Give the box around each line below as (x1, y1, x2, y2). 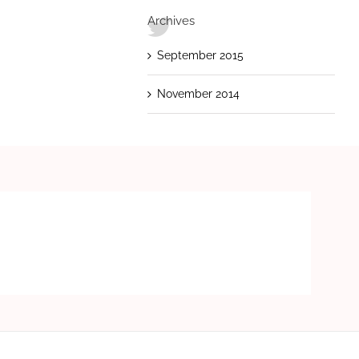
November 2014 (156, 87, 240, 100)
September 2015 (156, 48, 244, 62)
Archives (147, 13, 195, 28)
